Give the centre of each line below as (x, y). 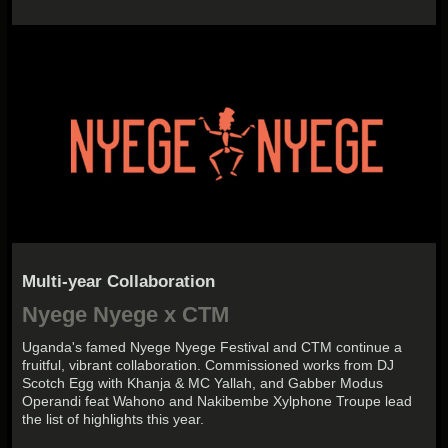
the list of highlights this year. (113, 419)
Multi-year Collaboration (119, 281)
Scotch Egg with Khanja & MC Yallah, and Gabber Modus (203, 383)
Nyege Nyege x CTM (126, 315)
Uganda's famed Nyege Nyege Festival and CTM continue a (212, 347)
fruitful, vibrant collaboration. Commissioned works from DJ (208, 365)
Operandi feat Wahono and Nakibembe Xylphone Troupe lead (217, 401)
